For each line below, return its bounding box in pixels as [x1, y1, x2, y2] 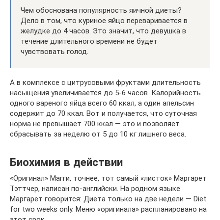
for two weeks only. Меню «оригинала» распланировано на [10, 205, 207, 214]
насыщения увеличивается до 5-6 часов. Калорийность [10, 88, 201, 97]
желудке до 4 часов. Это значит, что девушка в [21, 27, 186, 35]
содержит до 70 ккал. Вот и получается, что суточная [10, 109, 197, 118]
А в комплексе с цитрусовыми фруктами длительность [10, 78, 201, 87]
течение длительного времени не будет [21, 37, 158, 46]
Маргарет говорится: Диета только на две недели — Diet [10, 194, 206, 203]
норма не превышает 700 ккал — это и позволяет [10, 119, 180, 128]
